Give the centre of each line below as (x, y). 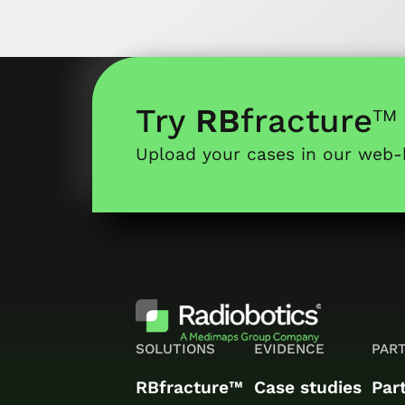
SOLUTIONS (175, 348)
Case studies (307, 387)
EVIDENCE (289, 348)
